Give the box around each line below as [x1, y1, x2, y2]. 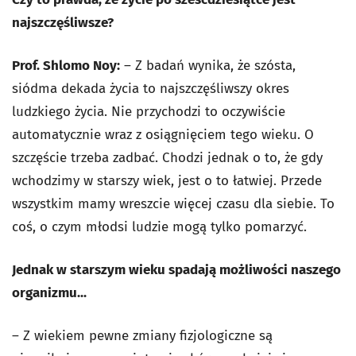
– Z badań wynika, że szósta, [120, 57, 296, 75]
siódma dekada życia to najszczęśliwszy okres [12, 80, 289, 98]
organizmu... [12, 284, 87, 302]
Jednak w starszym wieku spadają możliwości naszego [12, 261, 341, 279]
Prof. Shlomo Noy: [12, 57, 120, 75]
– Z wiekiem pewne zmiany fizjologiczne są [12, 327, 273, 345]
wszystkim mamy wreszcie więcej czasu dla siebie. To [12, 195, 335, 213]
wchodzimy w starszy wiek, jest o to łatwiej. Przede [12, 172, 322, 190]
